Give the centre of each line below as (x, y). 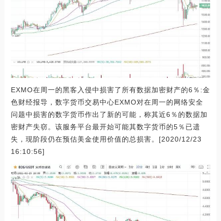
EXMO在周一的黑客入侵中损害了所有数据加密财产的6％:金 (110, 90)
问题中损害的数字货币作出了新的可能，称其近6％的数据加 (109, 115)
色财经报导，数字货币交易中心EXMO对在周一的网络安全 (107, 102)
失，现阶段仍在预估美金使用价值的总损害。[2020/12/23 (106, 139)
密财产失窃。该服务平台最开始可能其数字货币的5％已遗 (105, 127)
